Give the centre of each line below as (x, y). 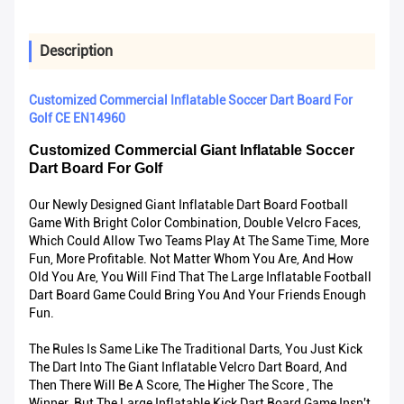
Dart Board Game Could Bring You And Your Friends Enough (197, 295)
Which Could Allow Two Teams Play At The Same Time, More (199, 241)
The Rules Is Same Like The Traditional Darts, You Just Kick (196, 349)
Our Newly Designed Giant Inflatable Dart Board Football (188, 205)
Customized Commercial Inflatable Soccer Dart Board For (191, 101)
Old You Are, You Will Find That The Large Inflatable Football (200, 277)
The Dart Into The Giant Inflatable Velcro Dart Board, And (188, 367)
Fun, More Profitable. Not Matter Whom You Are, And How (191, 259)
